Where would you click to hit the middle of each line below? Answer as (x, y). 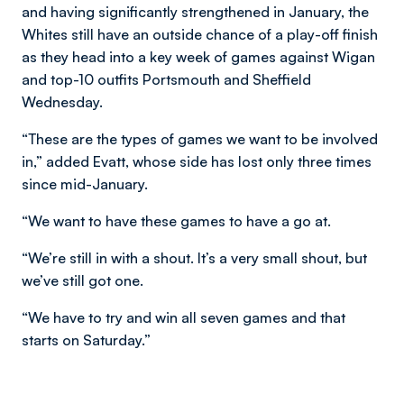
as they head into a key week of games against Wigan (198, 57)
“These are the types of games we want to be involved (200, 139)
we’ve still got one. (83, 281)
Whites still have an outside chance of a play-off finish (200, 35)
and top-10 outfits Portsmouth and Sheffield (166, 80)
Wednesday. (62, 102)
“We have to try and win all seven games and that (184, 318)
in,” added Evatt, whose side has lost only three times (197, 162)
